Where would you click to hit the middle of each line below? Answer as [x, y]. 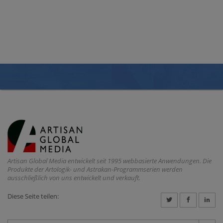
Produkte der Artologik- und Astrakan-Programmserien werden [95, 169]
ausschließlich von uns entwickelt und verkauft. [74, 178]
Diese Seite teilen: [33, 196]
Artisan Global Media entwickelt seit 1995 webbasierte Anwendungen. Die [110, 161]
